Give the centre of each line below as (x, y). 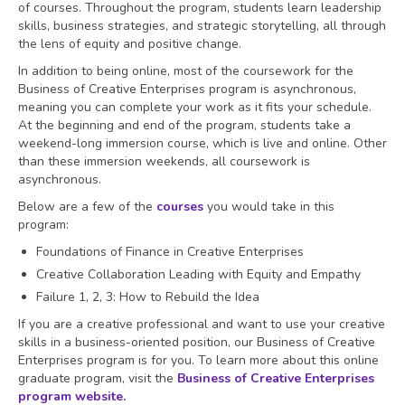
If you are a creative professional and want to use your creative (202, 324)
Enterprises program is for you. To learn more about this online (198, 360)
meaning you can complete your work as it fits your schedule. (195, 107)
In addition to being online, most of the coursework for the (186, 71)
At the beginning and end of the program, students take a (184, 125)
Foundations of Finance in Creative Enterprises (170, 251)
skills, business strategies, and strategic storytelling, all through (202, 25)
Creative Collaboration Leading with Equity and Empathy (198, 274)
